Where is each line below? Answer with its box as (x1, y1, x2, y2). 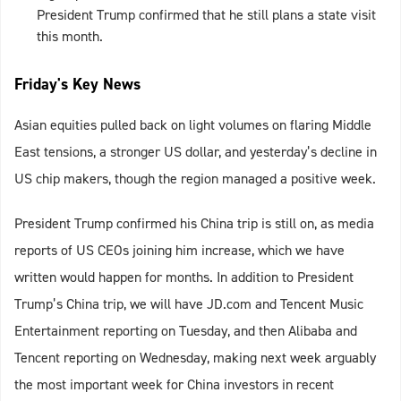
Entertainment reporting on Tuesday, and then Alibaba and (14, 321, 357, 341)
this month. (37, 27, 103, 47)
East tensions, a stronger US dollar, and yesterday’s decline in (14, 142, 377, 162)
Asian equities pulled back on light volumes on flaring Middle (14, 115, 371, 135)
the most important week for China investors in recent (14, 375, 334, 395)
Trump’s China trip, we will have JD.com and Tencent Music (14, 294, 363, 314)
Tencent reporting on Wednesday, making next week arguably (14, 348, 376, 368)
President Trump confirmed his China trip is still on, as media (14, 214, 374, 234)
